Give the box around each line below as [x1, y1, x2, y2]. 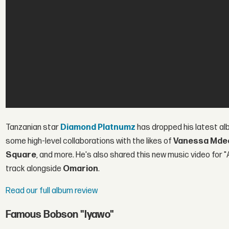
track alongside [6, 164, 63, 174]
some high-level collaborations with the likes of [6, 136, 174, 147]
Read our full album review [6, 186, 98, 196]
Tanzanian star [6, 123, 61, 133]
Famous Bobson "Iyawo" [6, 208, 114, 221]
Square [6, 150, 37, 161]
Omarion [63, 164, 99, 174]
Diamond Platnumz [60, 123, 136, 133]
